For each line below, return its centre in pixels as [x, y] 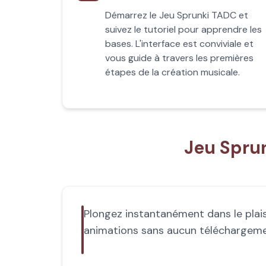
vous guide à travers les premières [179, 58]
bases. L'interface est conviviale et [179, 44]
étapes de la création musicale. [172, 72]
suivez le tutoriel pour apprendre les [183, 29]
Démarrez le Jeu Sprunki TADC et [177, 15]
